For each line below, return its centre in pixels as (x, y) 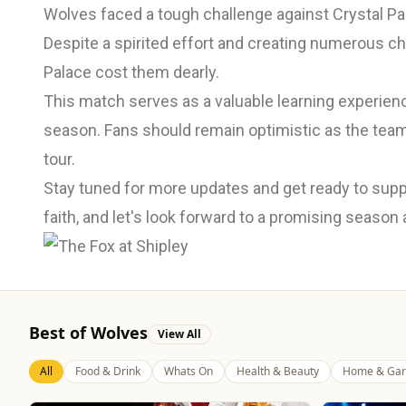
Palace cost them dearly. (131, 72)
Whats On (188, 372)
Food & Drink (108, 372)
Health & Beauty (278, 372)
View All (179, 333)
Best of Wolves (88, 333)
